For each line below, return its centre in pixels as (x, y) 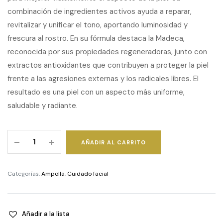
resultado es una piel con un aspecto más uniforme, (96, 92)
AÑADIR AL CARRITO (113, 142)
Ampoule (40, 183)
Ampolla (53, 174)
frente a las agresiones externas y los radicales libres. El (103, 79)
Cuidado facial (88, 174)
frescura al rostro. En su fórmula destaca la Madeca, (96, 38)
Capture (39, 171)
